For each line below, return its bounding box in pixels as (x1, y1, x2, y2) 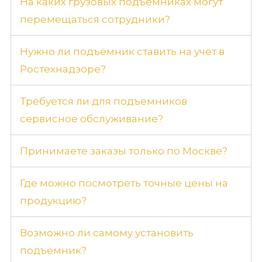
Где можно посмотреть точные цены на (20, 177, 228, 189)
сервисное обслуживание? (20, 113, 163, 125)
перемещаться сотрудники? (20, 13, 170, 26)
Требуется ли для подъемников (20, 95, 187, 108)
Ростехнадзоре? (20, 63, 106, 75)
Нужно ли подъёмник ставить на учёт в (20, 46, 225, 58)
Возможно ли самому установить (20, 227, 194, 239)
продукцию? (20, 195, 87, 207)
